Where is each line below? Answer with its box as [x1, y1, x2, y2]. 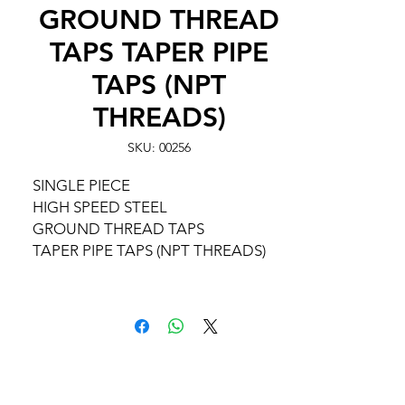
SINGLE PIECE [33, 176, 130, 194]
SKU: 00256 [127, 139, 191, 155]
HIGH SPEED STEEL [33, 198, 167, 216]
